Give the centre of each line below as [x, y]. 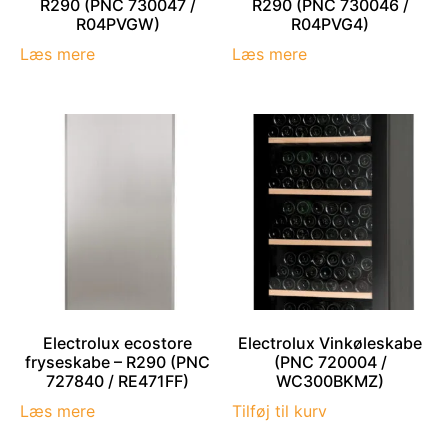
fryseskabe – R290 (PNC [118, 361]
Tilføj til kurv [280, 410]
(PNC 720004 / [330, 361]
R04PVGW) [117, 24]
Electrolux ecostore [118, 342]
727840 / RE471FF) [118, 380]
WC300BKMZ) [330, 380]
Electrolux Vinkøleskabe [330, 342]
